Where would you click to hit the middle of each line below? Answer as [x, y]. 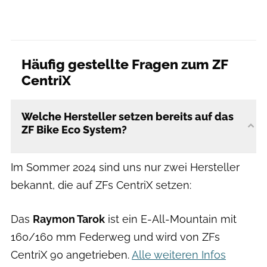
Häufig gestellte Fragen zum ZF [125, 64]
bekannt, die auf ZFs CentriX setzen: [101, 185]
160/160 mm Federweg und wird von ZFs [115, 237]
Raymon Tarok [69, 219]
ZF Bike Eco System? [74, 129]
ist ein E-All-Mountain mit [171, 219]
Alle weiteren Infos [179, 254]
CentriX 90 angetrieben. [71, 254]
